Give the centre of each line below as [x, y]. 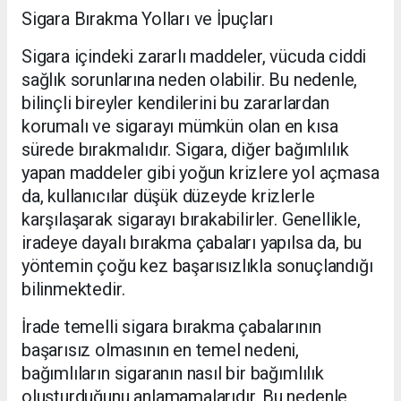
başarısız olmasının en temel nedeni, [161, 350]
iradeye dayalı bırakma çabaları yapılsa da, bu [192, 243]
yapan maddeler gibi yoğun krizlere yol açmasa [200, 173]
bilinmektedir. [73, 290]
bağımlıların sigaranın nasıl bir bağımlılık [173, 374]
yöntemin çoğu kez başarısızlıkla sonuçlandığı [197, 266]
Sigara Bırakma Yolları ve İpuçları [147, 19]
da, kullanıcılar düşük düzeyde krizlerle [168, 196]
